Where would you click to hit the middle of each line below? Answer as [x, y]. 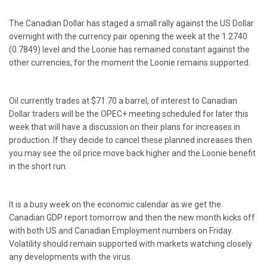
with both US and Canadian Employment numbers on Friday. [121, 231]
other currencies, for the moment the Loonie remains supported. [130, 63]
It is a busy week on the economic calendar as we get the [115, 204]
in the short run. [38, 166]
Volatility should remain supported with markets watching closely [131, 244]
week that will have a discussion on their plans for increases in [125, 127]
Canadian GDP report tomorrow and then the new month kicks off [132, 218]
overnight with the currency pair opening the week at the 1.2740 [128, 36]
